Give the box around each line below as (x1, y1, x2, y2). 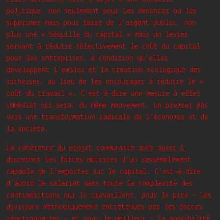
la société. (6, 125, 49, 133)
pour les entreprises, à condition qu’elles (6, 55, 168, 62)
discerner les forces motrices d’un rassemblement (6, 156, 192, 164)
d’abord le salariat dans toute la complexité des (6, 180, 193, 188)
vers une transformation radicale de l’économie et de (6, 113, 209, 121)
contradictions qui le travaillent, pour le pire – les (6, 192, 212, 199)
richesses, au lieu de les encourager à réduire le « (6, 78, 204, 86)
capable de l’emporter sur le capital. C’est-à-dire (6, 168, 201, 176)
